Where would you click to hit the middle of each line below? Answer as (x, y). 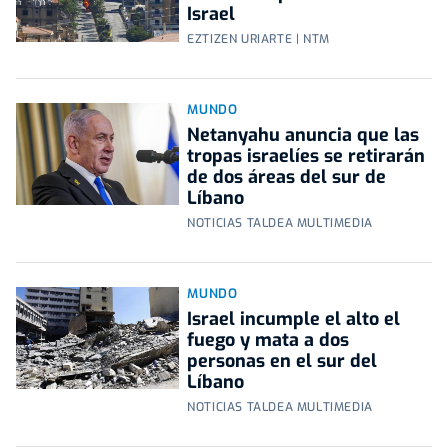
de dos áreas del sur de (287, 177)
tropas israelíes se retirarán (306, 156)
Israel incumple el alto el (294, 319)
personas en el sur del (282, 361)
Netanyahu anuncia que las (303, 135)
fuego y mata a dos (268, 340)
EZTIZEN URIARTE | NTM (258, 39)
